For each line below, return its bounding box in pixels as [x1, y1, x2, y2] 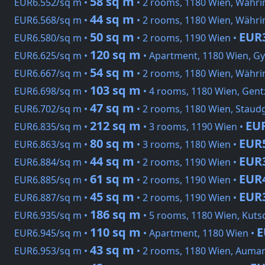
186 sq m [90, 206, 141, 223]
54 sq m [90, 64, 134, 81]
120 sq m [90, 47, 141, 63]
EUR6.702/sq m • [14, 102, 90, 116]
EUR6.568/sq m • [14, 14, 90, 27]
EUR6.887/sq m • [14, 191, 90, 205]
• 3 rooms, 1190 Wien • [141, 120, 245, 134]
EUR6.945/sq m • [14, 227, 90, 240]
